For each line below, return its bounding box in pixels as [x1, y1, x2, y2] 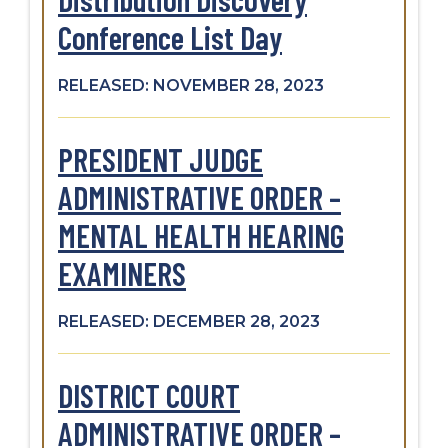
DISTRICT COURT [58, 375, 240, 414]
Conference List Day [58, 17, 282, 56]
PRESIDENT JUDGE [58, 139, 263, 178]
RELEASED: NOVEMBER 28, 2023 [58, 75, 324, 95]
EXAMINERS [58, 253, 186, 292]
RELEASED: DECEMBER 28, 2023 [58, 311, 320, 331]
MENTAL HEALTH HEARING [58, 215, 344, 254]
